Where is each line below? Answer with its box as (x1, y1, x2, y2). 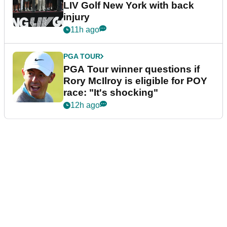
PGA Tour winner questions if (63, 63, 200, 74)
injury (63, 11, 90, 22)
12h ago (70, 100, 100, 109)
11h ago (70, 25, 99, 34)
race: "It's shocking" (63, 87, 158, 98)
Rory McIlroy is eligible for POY (63, 75, 207, 86)
